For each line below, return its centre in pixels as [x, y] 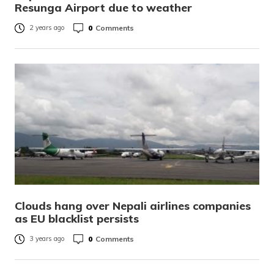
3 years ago [47, 239]
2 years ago [47, 28]
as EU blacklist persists [77, 219]
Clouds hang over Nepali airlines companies [133, 206]
